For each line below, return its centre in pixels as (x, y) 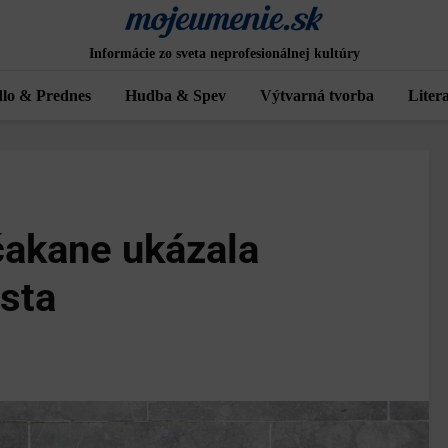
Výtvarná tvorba (317, 95)
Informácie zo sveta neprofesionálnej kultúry (224, 53)
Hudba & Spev (175, 95)
